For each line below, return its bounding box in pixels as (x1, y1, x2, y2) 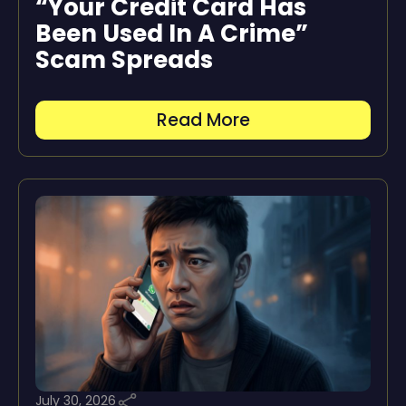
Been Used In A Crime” (35, 16, 308, 50)
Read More (156, 107, 250, 132)
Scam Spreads (35, 43, 213, 76)
